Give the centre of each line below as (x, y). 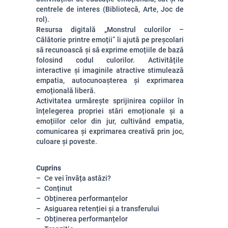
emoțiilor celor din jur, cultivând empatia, (110, 121)
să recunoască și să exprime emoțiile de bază (110, 50)
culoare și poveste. (67, 141)
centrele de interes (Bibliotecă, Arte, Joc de (110, 9)
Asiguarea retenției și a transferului (102, 209)
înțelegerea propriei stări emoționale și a (110, 111)
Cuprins (49, 168)
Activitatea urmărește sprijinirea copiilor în (110, 101)
